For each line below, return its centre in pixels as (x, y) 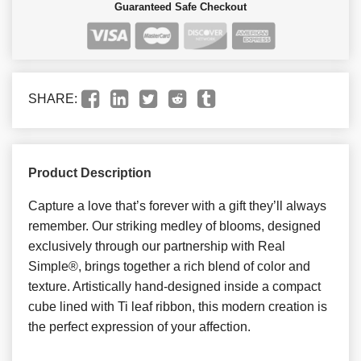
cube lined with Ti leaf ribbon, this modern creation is (178, 306)
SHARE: (53, 98)
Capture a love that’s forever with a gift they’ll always (177, 205)
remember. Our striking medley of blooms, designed (174, 226)
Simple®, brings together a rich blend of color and (169, 266)
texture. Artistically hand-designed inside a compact (174, 286)
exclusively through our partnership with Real (157, 246)
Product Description (90, 172)
